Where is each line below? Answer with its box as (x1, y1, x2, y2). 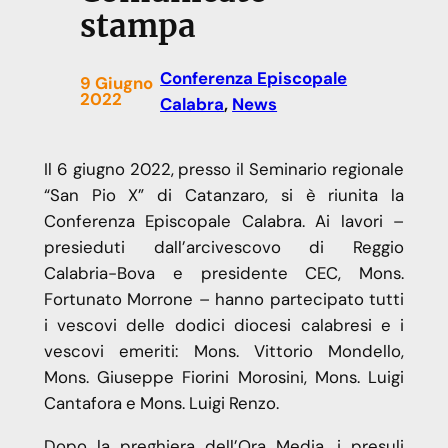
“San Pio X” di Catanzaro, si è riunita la (43, 184, 405, 207)
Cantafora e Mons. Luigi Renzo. (43, 392, 279, 415)
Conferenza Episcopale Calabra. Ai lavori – (43, 210, 405, 233)
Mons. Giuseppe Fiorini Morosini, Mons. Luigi (43, 366, 405, 389)
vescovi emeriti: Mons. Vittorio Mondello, (43, 340, 405, 363)
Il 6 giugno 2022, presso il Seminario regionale (43, 158, 405, 181)
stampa (79, 7, 196, 46)
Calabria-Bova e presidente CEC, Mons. (43, 262, 405, 285)
